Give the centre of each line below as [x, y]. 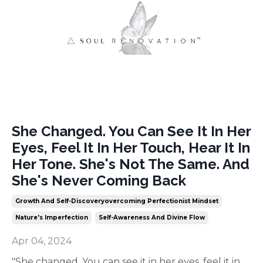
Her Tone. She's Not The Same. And [131, 164]
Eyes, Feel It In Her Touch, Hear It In [131, 148]
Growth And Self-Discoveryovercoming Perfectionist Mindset [117, 201]
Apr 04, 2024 [42, 241]
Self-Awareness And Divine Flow [152, 218]
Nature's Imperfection [52, 218]
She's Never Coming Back [99, 181]
